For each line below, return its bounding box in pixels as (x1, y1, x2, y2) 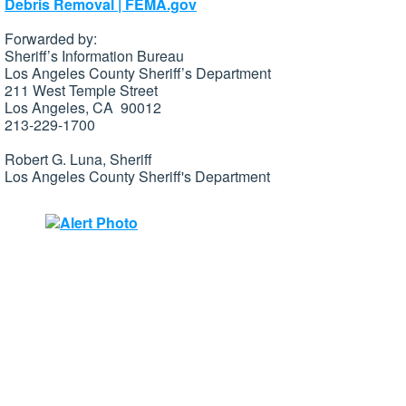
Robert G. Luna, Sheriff (5, 149, 152, 170)
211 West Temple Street (5, 80, 158, 101)
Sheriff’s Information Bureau (5, 45, 184, 67)
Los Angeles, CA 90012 (5, 97, 161, 119)
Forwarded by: (5, 28, 97, 50)
